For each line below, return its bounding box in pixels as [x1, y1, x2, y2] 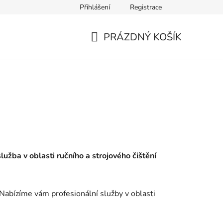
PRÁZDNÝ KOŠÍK [104, 30, 182, 44]
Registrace [130, 2, 162, 12]
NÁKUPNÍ [90, 42, 135, 56]
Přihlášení [80, 2, 110, 12]
